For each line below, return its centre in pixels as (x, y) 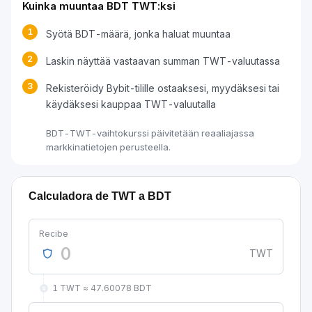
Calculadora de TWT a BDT (100, 196)
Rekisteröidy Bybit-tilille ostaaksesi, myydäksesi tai (163, 88)
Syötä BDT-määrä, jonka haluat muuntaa (138, 34)
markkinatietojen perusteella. (108, 147)
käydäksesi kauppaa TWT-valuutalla (131, 104)
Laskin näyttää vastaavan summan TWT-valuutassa (163, 61)
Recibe (54, 234)
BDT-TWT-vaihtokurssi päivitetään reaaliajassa (150, 133)
